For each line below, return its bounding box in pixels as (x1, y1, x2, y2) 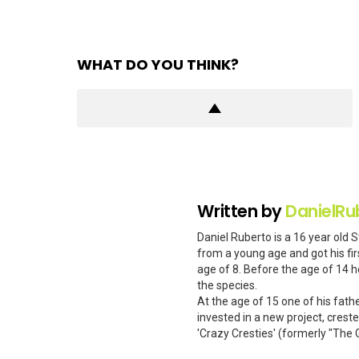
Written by (197, 199, 286, 223)
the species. (197, 279, 257, 292)
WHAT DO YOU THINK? (77, 54, 239, 75)
